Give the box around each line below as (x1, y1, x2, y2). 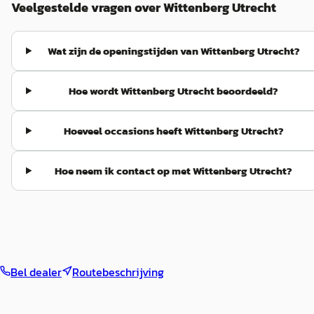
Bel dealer (11, 264, 62, 280)
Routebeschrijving (72, 264, 164, 280)
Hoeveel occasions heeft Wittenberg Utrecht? (63, 123, 284, 139)
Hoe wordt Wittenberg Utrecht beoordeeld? (69, 83, 279, 99)
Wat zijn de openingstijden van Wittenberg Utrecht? (47, 43, 300, 59)
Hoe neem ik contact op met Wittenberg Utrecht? (55, 163, 293, 179)
